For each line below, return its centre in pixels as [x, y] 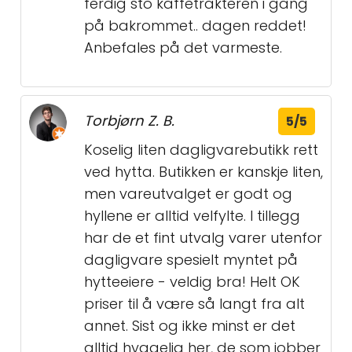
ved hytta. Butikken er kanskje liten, [203, 172]
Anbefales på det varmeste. [183, 48]
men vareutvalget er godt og [188, 194]
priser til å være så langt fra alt [194, 304]
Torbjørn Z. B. [129, 121]
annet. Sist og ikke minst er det [190, 326]
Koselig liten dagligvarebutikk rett [201, 150]
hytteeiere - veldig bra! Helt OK [192, 282]
